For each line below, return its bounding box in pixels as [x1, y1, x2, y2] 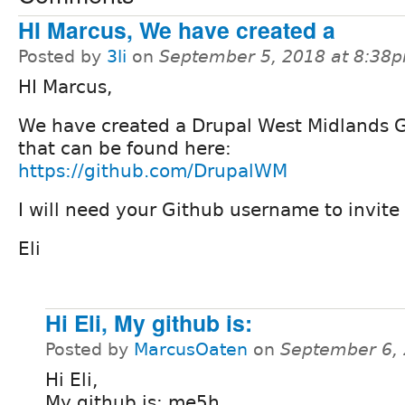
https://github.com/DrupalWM [18, 159, 287, 182]
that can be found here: [18, 137, 231, 159]
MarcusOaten [134, 339, 248, 359]
